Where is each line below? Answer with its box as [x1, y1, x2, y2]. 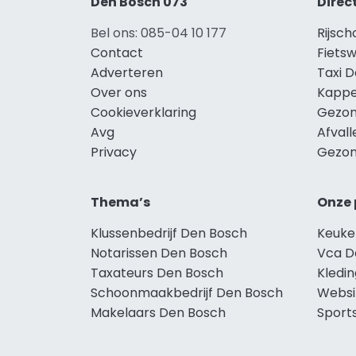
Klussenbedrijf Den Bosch [91, 223, 247, 242]
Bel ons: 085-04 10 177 [91, 23, 226, 42]
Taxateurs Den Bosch [91, 263, 223, 282]
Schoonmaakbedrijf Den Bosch [91, 283, 283, 302]
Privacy [91, 142, 137, 161]
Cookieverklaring [91, 103, 196, 122]
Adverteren [91, 63, 163, 82]
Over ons [91, 83, 147, 102]
